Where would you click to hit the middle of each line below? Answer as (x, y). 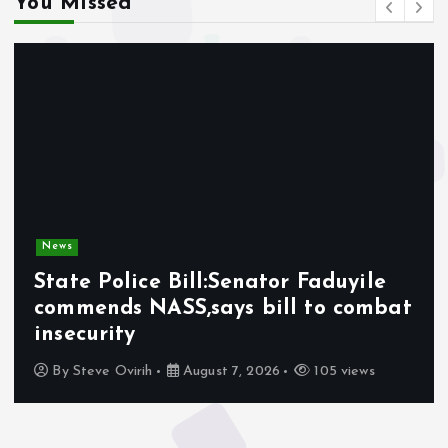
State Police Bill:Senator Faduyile (210, 282)
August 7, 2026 (229, 372)
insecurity (85, 334)
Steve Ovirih (112, 372)
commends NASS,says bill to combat (223, 308)
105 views (342, 372)
